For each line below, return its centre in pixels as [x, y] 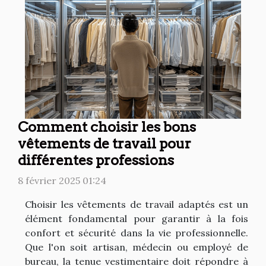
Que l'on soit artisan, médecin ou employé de [137, 247]
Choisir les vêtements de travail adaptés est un [137, 204]
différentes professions [96, 160]
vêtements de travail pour [104, 143]
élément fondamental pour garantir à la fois [137, 218]
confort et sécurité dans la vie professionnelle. [137, 232]
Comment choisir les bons [107, 126]
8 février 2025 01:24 [62, 180]
